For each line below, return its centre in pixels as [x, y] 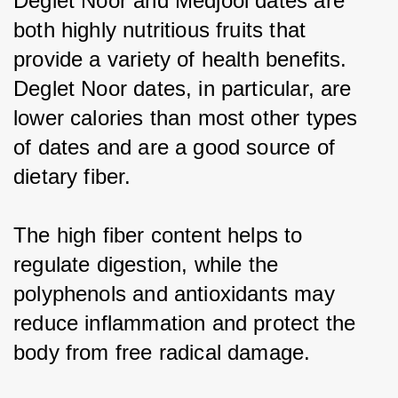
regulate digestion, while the [149, 264]
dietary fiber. [72, 176]
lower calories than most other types [189, 117]
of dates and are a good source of [178, 147]
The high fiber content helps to [161, 235]
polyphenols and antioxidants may [177, 293]
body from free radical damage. [162, 352]
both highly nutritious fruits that [163, 29]
